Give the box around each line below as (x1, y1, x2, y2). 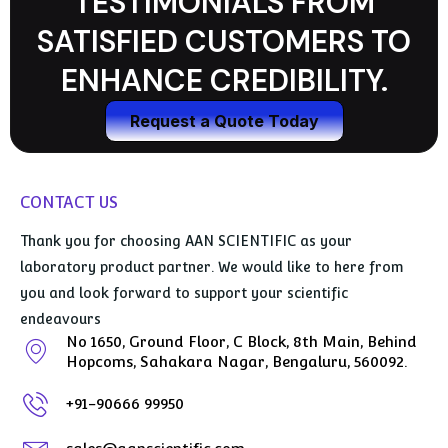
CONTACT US (20, 192, 118, 212)
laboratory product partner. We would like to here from (20, 258, 404, 275)
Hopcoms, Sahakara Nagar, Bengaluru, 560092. (66, 352, 408, 370)
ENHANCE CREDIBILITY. (60, 60, 388, 100)
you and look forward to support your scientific (20, 284, 348, 301)
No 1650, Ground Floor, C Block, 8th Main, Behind (66, 332, 418, 350)
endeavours (20, 310, 101, 327)
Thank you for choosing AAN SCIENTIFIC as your (20, 232, 352, 249)
